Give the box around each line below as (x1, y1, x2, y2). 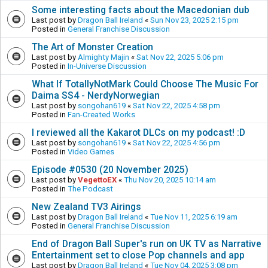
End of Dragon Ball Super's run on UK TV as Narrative (32, 237, 261, 249)
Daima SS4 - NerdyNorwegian (32, 89, 160, 101)
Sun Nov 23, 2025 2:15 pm (150, 15, 239, 25)
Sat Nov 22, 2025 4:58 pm (133, 100, 220, 110)
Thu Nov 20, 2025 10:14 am (124, 175, 216, 184)
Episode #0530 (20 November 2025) (32, 163, 188, 175)
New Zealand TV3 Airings (32, 200, 141, 212)
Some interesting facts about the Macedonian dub (32, 4, 249, 16)
